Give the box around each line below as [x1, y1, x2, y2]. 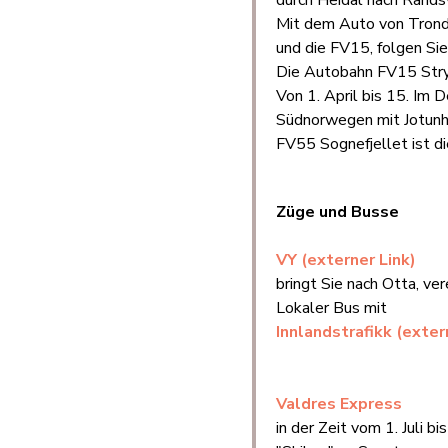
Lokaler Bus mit [276, 297, 387, 319]
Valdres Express [276, 393, 402, 415]
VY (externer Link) [276, 249, 416, 271]
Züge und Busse [276, 201, 399, 223]
